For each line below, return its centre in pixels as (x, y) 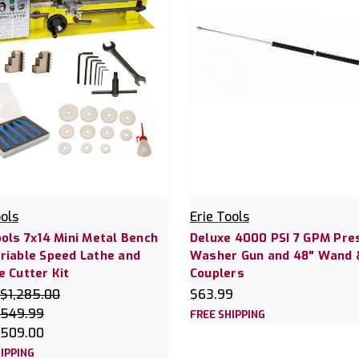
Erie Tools (219, 217)
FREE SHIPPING (227, 315)
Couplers (217, 274)
